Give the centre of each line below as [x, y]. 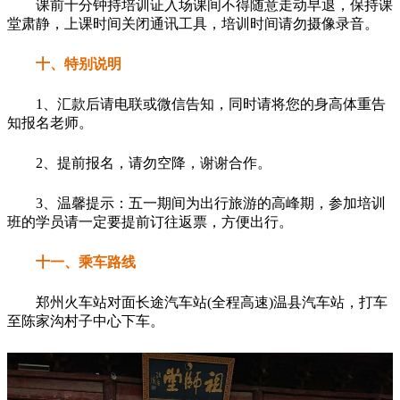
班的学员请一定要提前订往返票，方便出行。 [150, 222]
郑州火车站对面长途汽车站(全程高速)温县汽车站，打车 [212, 303]
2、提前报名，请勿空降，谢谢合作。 [154, 163]
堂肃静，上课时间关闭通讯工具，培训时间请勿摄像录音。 [193, 24]
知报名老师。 [50, 123]
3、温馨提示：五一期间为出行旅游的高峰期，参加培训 [211, 204]
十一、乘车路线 [86, 262]
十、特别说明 [79, 64]
